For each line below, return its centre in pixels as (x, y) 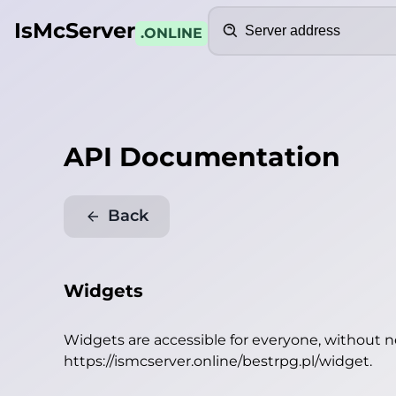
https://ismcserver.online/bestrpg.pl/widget (217, 362)
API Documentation (202, 156)
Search (231, 15)
